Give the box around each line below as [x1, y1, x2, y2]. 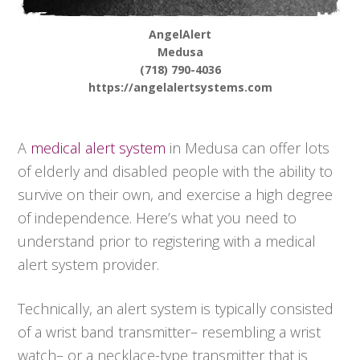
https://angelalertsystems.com [88, 80, 272, 96]
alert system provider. [18, 255, 160, 275]
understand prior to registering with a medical [18, 231, 317, 252]
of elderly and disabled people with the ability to [18, 162, 333, 182]
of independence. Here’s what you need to [18, 208, 297, 228]
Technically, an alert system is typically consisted [18, 299, 334, 319]
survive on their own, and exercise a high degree [18, 185, 333, 205]
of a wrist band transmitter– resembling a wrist [18, 322, 321, 342]
